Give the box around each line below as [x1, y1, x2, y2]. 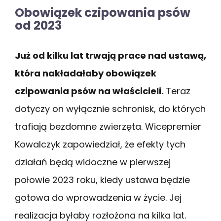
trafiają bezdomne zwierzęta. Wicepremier [15, 120, 201, 133]
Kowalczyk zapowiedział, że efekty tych [15, 138, 185, 151]
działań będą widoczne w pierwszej [15, 156, 171, 169]
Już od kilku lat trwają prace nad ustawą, [15, 49, 206, 62]
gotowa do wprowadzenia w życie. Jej [15, 191, 182, 204]
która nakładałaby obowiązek [15, 67, 156, 80]
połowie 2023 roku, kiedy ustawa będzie [15, 174, 190, 186]
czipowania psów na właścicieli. [15, 85, 166, 98]
